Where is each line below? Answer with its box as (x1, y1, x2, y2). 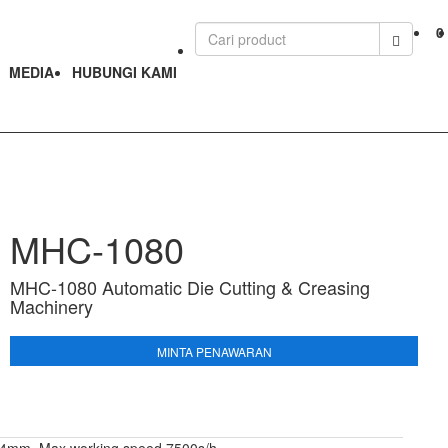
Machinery (10, 293, 93, 319)
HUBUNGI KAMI (72, 62, 177, 82)
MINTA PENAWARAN (156, 342, 272, 360)
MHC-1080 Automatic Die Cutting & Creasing (10, 274, 370, 300)
